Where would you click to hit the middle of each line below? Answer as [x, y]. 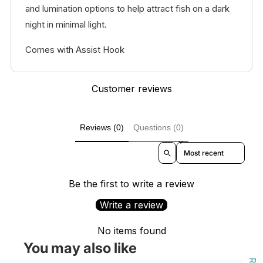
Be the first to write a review [131, 184]
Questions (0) [158, 127]
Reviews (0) [102, 127]
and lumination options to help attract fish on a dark [127, 8]
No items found [131, 231]
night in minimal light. [66, 24]
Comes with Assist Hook [75, 49]
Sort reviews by [203, 147]
